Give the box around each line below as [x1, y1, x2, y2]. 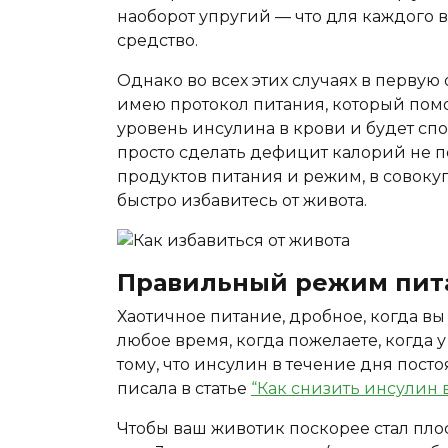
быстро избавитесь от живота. [117, 191, 367, 210]
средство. [117, 31, 198, 50]
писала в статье [117, 379, 251, 398]
